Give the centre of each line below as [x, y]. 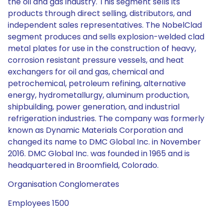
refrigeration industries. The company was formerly [106, 118]
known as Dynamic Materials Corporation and [95, 130]
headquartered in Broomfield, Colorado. [83, 165]
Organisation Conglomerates [64, 184]
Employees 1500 [38, 203]
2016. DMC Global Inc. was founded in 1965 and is [99, 154]
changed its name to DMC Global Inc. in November [104, 142]
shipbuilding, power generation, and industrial [94, 107]
